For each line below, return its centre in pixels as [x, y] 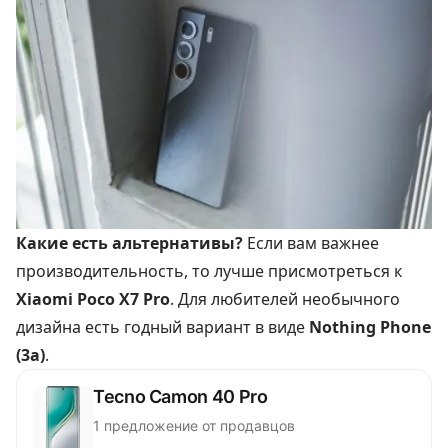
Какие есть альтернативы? [131, 242]
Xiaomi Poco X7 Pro [93, 298]
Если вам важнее [313, 242]
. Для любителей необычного [285, 298]
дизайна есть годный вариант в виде [162, 326]
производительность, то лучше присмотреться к [209, 270]
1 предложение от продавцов [194, 425]
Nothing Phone [370, 326]
